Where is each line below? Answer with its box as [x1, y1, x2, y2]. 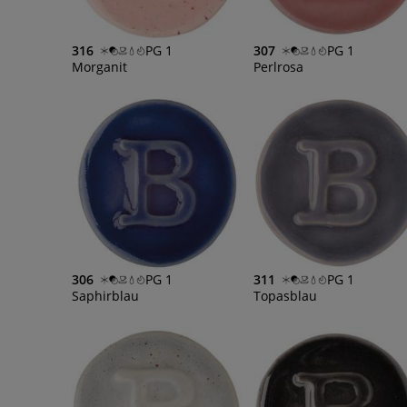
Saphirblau [72, 286, 139, 304]
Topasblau [253, 286, 317, 304]
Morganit [72, 58, 127, 76]
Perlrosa [253, 58, 303, 76]
